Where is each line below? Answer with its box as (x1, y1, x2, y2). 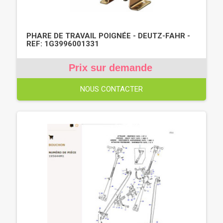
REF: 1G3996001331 (26, 39, 99, 48)
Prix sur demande (68, 62, 152, 73)
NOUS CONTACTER (80, 84, 143, 94)
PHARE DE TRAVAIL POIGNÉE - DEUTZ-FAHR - (26, 31, 190, 40)
